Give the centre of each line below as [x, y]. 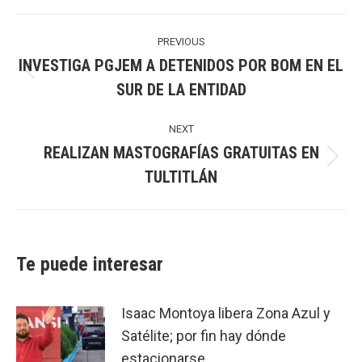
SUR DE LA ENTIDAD [181, 90]
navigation [58, 47]
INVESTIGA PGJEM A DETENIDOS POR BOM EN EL [181, 66]
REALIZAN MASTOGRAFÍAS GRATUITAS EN [181, 153]
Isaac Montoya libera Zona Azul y [226, 314]
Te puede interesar [90, 265]
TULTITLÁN [181, 177]
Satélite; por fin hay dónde [204, 336]
